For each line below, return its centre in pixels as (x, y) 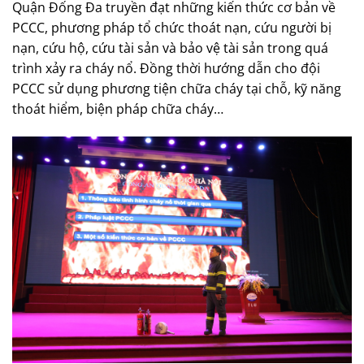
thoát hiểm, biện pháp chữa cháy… (118, 109)
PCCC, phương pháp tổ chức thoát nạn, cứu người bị (172, 28)
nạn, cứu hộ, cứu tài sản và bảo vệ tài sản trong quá (170, 48)
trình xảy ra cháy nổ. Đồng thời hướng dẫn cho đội (166, 69)
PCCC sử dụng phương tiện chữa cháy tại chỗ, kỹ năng (177, 89)
